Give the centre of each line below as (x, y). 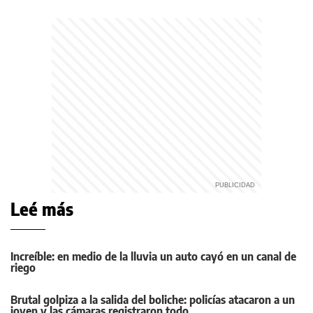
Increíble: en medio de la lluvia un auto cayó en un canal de (153, 257)
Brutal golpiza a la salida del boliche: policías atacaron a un (153, 300)
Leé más (42, 209)
